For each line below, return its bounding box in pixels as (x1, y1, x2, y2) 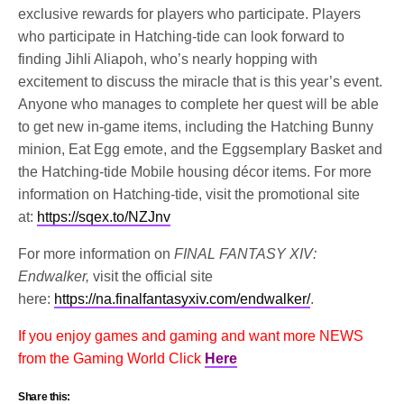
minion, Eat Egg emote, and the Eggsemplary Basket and (18, 142, 383, 158)
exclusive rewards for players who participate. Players (18, 6, 362, 23)
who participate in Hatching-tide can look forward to (18, 29, 345, 45)
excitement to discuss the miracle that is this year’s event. (18, 74, 383, 90)
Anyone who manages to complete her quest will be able (18, 96, 380, 113)
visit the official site (89, 269, 214, 285)
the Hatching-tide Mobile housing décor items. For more (18, 164, 372, 180)
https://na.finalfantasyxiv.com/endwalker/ (54, 291, 311, 308)
